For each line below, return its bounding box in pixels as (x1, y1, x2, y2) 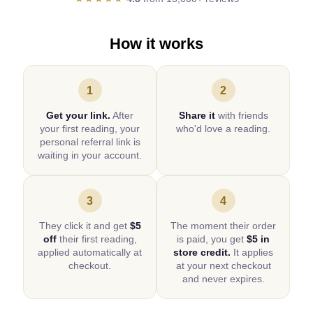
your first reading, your (40, 123, 140, 135)
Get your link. (46, 110, 110, 122)
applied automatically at (38, 247, 142, 259)
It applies (231, 247, 273, 259)
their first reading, (56, 233, 137, 245)
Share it (178, 110, 215, 122)
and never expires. (182, 273, 265, 285)
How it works (110, 35, 203, 53)
